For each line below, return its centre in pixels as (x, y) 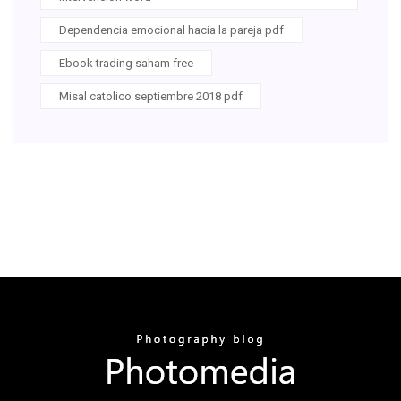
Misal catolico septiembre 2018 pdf (151, 96)
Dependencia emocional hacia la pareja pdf (171, 30)
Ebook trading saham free (126, 63)
